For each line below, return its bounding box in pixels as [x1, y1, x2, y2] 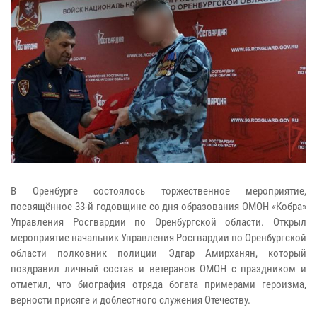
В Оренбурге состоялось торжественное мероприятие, [11, 184, 306, 197]
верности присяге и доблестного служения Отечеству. [11, 293, 250, 306]
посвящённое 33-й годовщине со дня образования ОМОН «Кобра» [11, 200, 306, 213]
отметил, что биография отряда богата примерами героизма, [11, 277, 306, 291]
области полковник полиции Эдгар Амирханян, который [11, 246, 306, 260]
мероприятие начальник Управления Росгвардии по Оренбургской [11, 231, 306, 244]
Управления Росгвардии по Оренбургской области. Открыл [11, 215, 306, 229]
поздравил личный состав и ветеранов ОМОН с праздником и [11, 262, 306, 275]
